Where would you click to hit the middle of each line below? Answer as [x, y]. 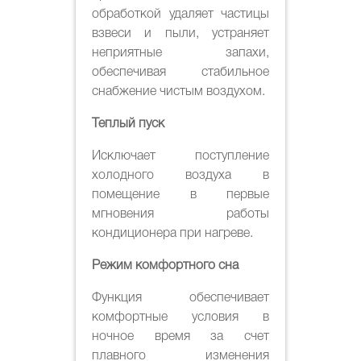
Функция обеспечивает [180, 298]
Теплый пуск [128, 124]
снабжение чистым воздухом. [178, 91]
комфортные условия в [180, 317]
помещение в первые [180, 195]
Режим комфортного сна [165, 266]
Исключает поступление [180, 156]
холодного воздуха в [180, 175]
